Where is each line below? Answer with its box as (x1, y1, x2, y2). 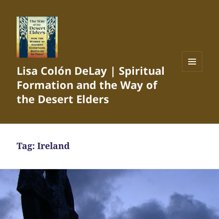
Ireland (37, 140, 70, 152)
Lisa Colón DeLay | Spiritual (17, 63, 165, 78)
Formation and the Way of (17, 77, 158, 92)
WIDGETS (182, 88, 210, 96)
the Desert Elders (17, 91, 109, 107)
